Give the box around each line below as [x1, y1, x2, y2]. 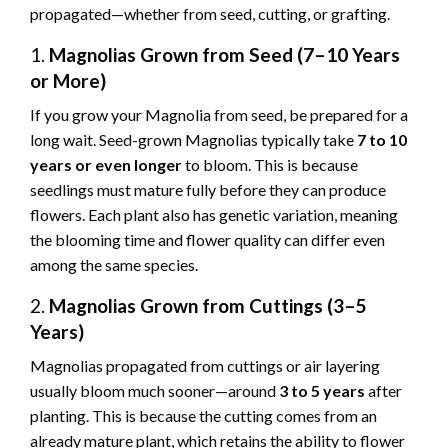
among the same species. [30, 255, 198, 275]
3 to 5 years [279, 381, 365, 401]
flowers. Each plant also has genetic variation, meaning [30, 205, 398, 225]
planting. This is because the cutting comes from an [30, 406, 377, 426]
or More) [30, 69, 106, 93]
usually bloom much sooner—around [30, 381, 279, 401]
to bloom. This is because [182, 155, 358, 175]
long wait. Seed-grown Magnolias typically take [30, 130, 357, 150]
